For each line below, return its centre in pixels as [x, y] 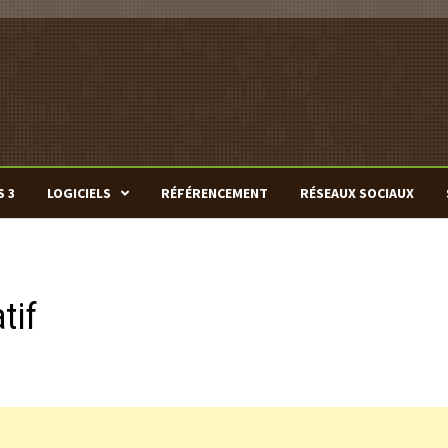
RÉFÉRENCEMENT [214, 193]
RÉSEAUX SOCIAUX [356, 193]
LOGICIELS [78, 193]
